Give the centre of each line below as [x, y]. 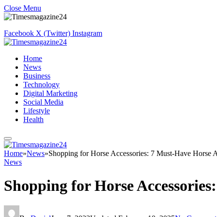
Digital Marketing [50, 93]
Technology [41, 85]
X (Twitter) [53, 33]
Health [33, 119]
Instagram [87, 33]
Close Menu [23, 8]
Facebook [19, 33]
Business [37, 76]
